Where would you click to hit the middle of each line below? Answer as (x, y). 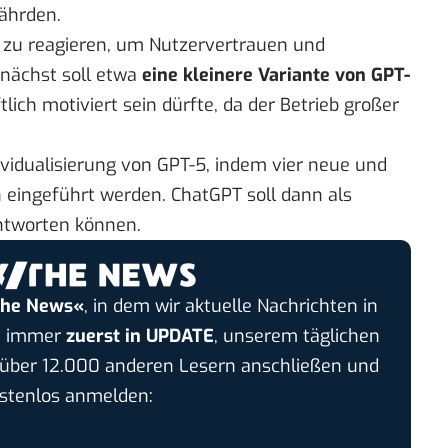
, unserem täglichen (297, 336)
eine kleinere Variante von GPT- (276, 74)
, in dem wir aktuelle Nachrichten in (230, 306)
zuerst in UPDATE (140, 336)
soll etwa (99, 74)
